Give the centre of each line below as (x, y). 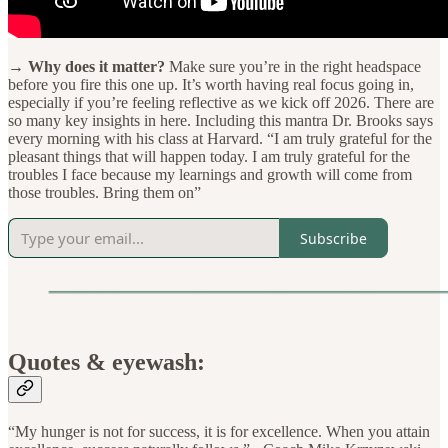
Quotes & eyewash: (106, 362)
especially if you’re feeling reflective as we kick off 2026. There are (221, 103)
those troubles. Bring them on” (104, 193)
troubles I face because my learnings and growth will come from (210, 175)
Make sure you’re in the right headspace (295, 67)
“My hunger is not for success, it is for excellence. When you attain (219, 432)
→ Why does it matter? (88, 67)
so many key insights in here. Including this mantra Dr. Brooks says (220, 121)
